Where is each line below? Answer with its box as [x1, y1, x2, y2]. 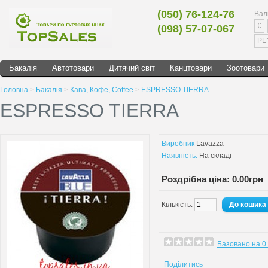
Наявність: [162, 151, 197, 160]
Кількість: [162, 200, 194, 209]
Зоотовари [227, 63, 264, 72]
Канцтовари [170, 63, 212, 72]
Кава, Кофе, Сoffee [70, 86, 133, 94]
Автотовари [52, 63, 94, 72]
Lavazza [196, 139, 224, 148]
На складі [197, 151, 232, 160]
